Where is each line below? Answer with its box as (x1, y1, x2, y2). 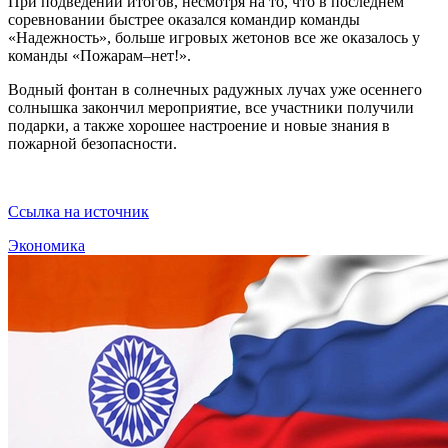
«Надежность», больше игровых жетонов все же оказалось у (8, 28, 420, 46)
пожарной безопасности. (8, 134, 177, 152)
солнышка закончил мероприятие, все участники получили (8, 98, 414, 116)
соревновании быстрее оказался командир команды (8, 10, 360, 28)
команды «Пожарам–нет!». (8, 46, 191, 64)
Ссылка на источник (8, 202, 149, 220)
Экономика (8, 236, 85, 254)
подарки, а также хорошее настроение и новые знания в (8, 116, 390, 134)
